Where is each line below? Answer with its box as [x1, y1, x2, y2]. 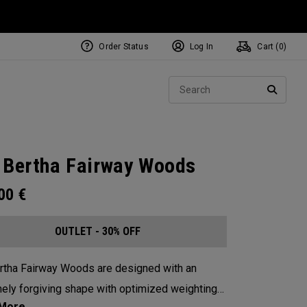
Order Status [99, 42, 149, 51]
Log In [189, 42, 214, 51]
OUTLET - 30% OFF [54, 225, 140, 238]
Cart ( [255, 42, 279, 51]
